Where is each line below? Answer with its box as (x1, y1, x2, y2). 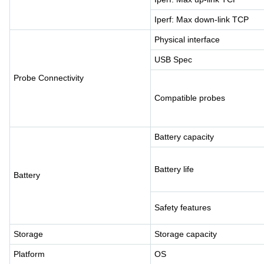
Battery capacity (154, 131, 214, 141)
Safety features (154, 202, 211, 212)
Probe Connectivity (14, 72, 84, 82)
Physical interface (154, 34, 220, 44)
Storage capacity (154, 229, 217, 239)
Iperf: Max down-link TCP (154, 14, 249, 24)
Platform (14, 249, 45, 259)
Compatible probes (154, 93, 225, 103)
